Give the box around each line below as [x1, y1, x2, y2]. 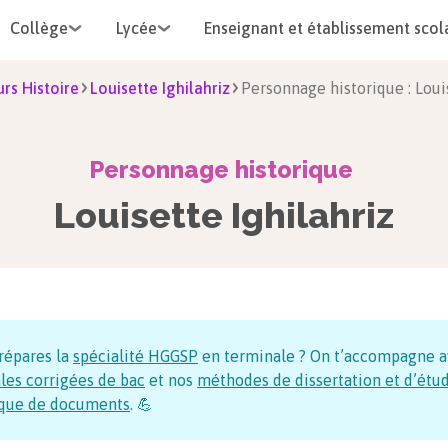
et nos [149, 371, 193, 389]
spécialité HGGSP [73, 347, 198, 365]
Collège [10, 19, 68, 37]
